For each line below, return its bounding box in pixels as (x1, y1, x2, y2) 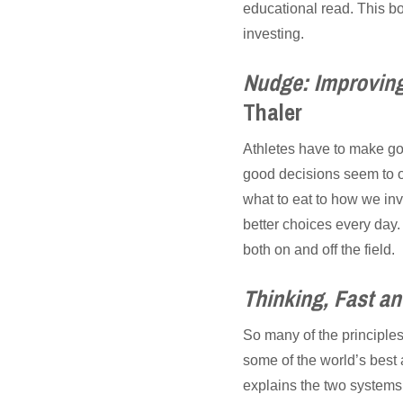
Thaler (243, 91, 302, 134)
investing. (243, 25, 304, 41)
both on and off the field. (243, 241, 395, 257)
